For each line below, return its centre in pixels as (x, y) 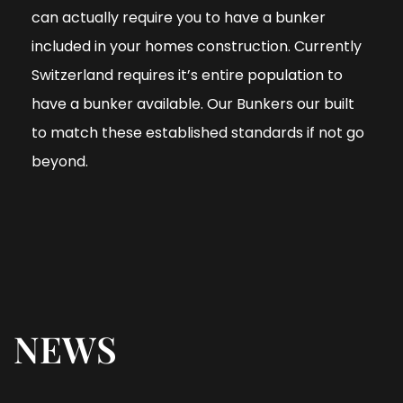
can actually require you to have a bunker (179, 17)
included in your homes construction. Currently (197, 46)
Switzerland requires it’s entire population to (187, 75)
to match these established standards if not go (198, 132)
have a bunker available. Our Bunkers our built (193, 103)
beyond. (62, 161)
